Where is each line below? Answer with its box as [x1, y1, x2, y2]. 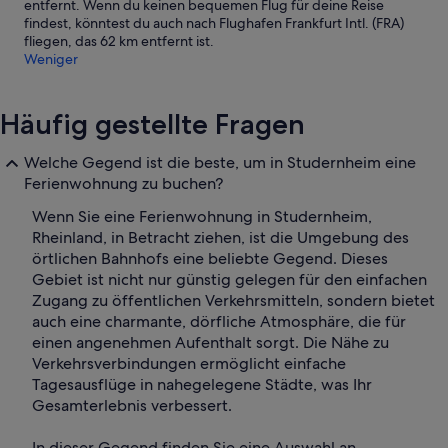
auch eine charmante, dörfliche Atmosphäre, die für [32, 311, 406, 333]
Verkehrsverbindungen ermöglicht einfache [32, 353, 346, 375]
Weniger [24, 50, 78, 69]
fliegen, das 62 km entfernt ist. [24, 32, 214, 51]
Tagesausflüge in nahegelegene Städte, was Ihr [32, 374, 372, 396]
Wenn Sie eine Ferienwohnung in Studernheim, [32, 206, 372, 228]
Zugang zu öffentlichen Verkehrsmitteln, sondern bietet [32, 290, 435, 312]
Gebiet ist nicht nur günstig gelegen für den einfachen [32, 269, 427, 291]
